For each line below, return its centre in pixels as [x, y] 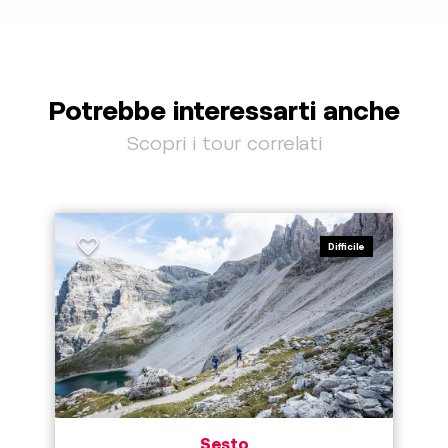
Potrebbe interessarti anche [224, 111]
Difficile [346, 247]
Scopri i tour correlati [224, 144]
